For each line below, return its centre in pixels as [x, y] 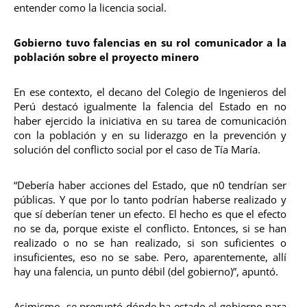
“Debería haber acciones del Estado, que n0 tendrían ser [150, 185]
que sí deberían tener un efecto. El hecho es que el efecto [150, 213]
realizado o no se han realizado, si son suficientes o [150, 242]
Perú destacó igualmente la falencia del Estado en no [150, 107]
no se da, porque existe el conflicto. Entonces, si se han [150, 228]
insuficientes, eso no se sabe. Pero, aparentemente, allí [150, 257]
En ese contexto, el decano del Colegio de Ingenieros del [150, 92]
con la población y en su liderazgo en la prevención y [150, 135]
